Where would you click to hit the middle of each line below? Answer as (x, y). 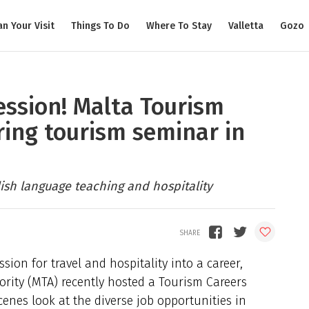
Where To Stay (179, 26)
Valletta (246, 26)
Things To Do (100, 26)
